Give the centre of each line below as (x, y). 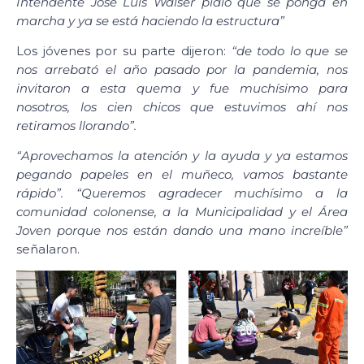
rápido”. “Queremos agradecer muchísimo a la (182, 193)
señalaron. (48, 249)
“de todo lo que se (290, 50)
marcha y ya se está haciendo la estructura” (150, 20)
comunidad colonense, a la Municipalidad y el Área (182, 212)
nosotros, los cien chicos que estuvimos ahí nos (182, 106)
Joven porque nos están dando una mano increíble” (182, 231)
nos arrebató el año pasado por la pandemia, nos (182, 69)
